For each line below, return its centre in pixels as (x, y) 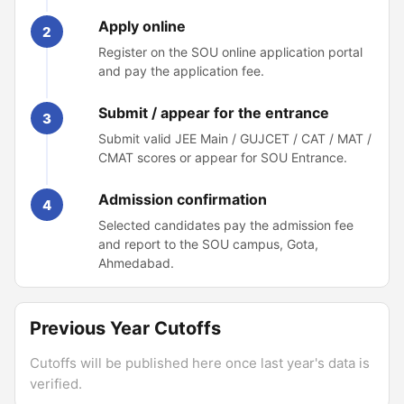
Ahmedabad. (136, 263)
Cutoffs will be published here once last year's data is (200, 363)
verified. (56, 384)
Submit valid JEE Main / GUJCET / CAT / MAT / (235, 138)
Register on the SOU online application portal (230, 52)
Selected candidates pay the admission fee (226, 225)
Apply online (142, 26)
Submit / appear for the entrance (214, 113)
